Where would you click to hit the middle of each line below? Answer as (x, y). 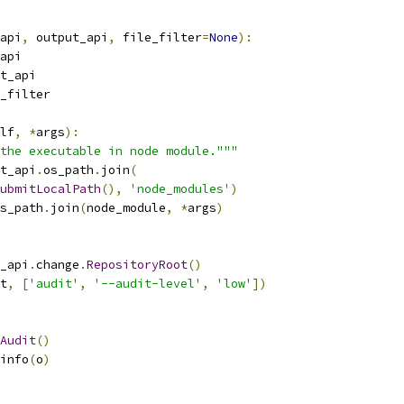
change (58, 265)
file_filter (159, 37)
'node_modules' (180, 189)
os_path (69, 170)
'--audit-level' (148, 284)
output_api (69, 37)
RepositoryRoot (137, 265)
